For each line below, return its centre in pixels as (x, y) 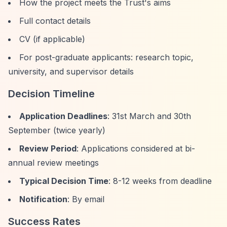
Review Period (48, 148)
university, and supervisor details (71, 71)
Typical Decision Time (64, 181)
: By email (86, 199)
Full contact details (55, 21)
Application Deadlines (63, 116)
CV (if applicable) (52, 39)
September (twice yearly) (57, 130)
